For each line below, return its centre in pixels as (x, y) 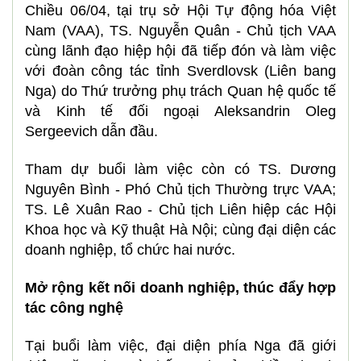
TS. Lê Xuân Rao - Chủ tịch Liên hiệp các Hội (180, 210)
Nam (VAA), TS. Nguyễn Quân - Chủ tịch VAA (180, 31)
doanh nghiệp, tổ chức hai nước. (130, 250)
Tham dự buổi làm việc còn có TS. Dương (180, 169)
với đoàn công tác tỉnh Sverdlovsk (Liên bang (180, 71)
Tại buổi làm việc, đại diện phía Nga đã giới (180, 346)
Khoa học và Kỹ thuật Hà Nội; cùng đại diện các (180, 230)
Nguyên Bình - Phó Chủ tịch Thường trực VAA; (180, 189)
